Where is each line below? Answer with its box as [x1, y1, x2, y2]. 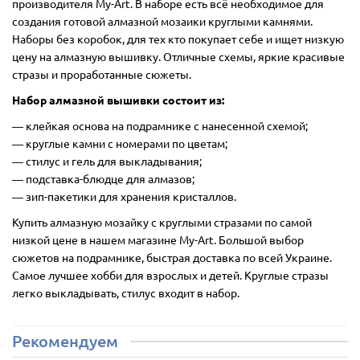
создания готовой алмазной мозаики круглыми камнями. [12, 13, 313, 28]
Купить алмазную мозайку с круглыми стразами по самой [12, 214, 312, 229]
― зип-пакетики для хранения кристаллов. [12, 188, 236, 203]
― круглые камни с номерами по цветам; [12, 135, 227, 150]
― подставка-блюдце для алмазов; [12, 170, 194, 186]
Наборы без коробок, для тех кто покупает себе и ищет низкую [12, 31, 344, 46]
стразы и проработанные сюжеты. [12, 66, 191, 81]
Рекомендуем [12, 329, 118, 351]
